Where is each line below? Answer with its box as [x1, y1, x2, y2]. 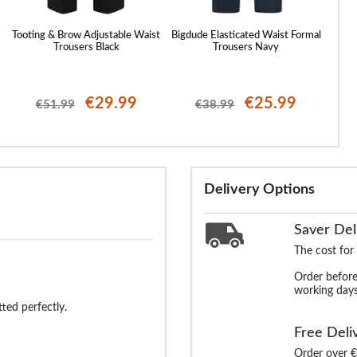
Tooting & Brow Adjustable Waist [12, 29, 161, 40]
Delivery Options [204, 182, 315, 197]
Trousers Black [53, 41, 120, 52]
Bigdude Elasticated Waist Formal [171, 29, 321, 40]
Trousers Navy [213, 41, 280, 52]
